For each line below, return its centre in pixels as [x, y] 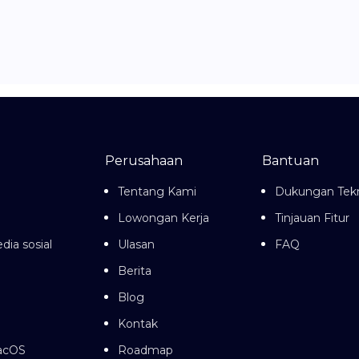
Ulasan [136, 244]
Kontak [138, 324]
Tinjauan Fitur [312, 218]
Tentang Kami [157, 192]
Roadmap [145, 350]
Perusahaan [144, 161]
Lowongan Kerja [163, 218]
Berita [135, 271]
